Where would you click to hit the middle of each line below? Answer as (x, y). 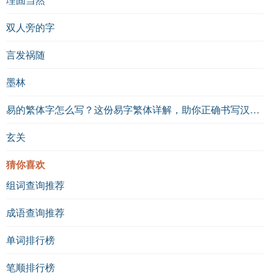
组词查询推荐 (35, 185)
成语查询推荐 (35, 213)
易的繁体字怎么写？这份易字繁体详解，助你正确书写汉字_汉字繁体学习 (255, 110)
